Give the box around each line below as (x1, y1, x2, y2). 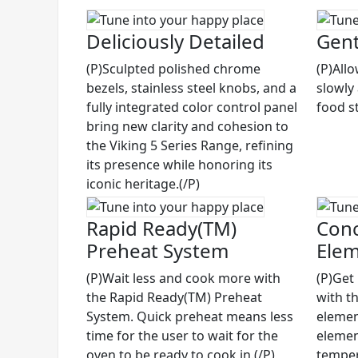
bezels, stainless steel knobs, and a (86, 79, 296, 97)
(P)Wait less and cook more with (86, 269, 280, 288)
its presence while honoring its (86, 156, 272, 174)
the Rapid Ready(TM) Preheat (86, 288, 262, 307)
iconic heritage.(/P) (86, 175, 200, 193)
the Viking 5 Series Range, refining (86, 137, 293, 155)
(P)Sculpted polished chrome (86, 60, 261, 78)
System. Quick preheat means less (86, 308, 293, 326)
